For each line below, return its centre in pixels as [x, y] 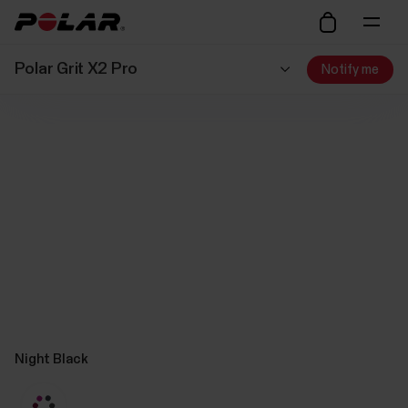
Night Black [51, 359]
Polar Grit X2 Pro [76, 69]
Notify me [351, 69]
